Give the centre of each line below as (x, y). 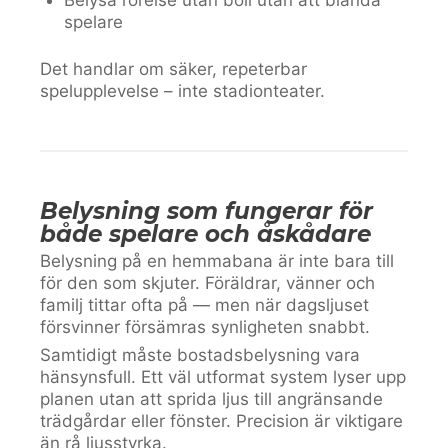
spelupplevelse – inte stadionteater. (182, 91)
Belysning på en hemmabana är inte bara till (217, 261)
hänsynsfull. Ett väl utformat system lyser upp (223, 377)
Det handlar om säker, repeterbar (173, 69)
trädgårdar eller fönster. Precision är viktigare (221, 421)
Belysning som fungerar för (206, 211)
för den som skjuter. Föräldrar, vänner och (207, 283)
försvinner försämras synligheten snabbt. (205, 327)
